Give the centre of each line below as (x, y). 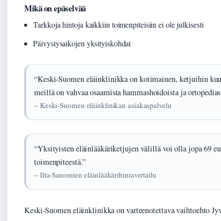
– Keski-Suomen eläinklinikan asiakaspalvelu (103, 105)
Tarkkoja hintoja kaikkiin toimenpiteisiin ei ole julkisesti (118, 25)
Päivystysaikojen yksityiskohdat (82, 43)
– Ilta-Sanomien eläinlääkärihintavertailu (95, 175)
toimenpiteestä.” (60, 162)
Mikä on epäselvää (55, 8)
